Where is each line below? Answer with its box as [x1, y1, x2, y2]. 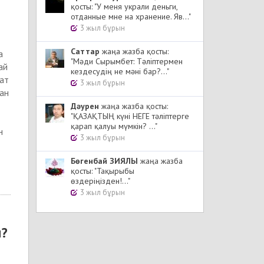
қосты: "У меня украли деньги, [71, 1, 177, 12]
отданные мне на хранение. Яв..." [71, 11, 191, 22]
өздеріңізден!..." [71, 176, 130, 186]
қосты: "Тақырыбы [71, 166, 134, 176]
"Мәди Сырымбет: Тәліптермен [71, 56, 183, 67]
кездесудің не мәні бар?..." [71, 66, 169, 77]
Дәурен [71, 101, 99, 111]
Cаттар [71, 46, 100, 57]
